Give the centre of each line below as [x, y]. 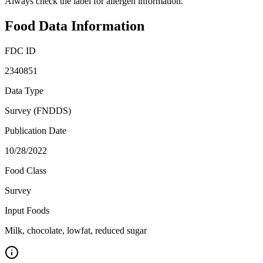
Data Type [24, 91]
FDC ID [20, 51]
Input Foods [27, 210]
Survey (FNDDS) [38, 111]
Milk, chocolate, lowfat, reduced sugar [76, 230]
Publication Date [36, 131]
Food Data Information [75, 26]
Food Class [26, 171]
